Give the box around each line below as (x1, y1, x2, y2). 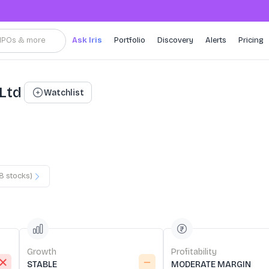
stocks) (4, 171, 32, 181)
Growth (27, 247, 56, 257)
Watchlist (44, 87, 84, 98)
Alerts (205, 35, 226, 45)
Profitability (171, 247, 217, 257)
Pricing (238, 35, 264, 45)
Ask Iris (72, 35, 102, 45)
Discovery (157, 35, 193, 45)
